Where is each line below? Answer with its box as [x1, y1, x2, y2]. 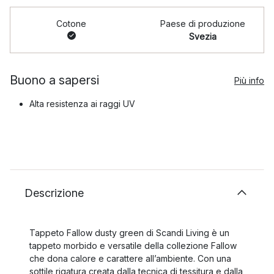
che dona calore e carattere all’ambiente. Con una [29, 253, 231, 264]
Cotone [56, 18, 86, 29]
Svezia [189, 31, 217, 42]
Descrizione [24, 187, 84, 199]
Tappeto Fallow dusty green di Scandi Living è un [29, 228, 229, 238]
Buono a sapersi [10, 73, 99, 87]
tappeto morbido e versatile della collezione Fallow [29, 240, 237, 251]
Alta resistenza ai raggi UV [29, 98, 135, 109]
